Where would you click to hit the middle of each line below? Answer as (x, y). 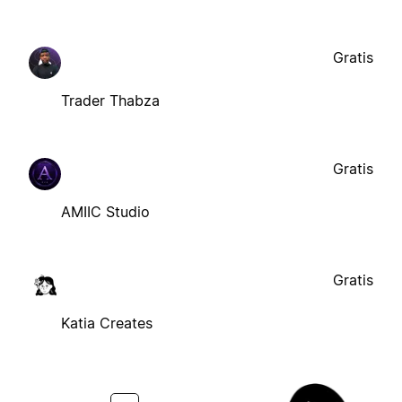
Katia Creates (107, 323)
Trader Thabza (110, 101)
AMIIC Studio (105, 212)
